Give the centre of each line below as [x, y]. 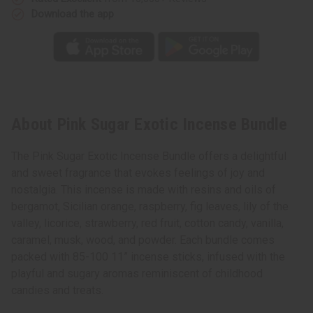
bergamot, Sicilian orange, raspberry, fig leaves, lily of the [150, 207]
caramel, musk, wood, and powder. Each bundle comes [143, 240]
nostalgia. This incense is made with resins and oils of [144, 190]
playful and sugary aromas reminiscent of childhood [137, 274]
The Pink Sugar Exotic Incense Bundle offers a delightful [149, 156]
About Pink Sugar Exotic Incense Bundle [150, 125]
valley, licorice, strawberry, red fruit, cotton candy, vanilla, [147, 224]
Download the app [73, 14]
